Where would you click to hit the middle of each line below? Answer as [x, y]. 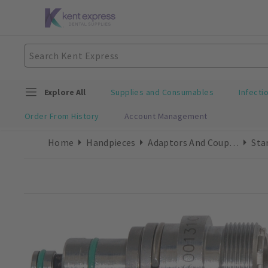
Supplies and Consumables [162, 92]
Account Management [166, 116]
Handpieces [111, 142]
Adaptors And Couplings [234, 142]
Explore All [65, 92]
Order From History [62, 116]
